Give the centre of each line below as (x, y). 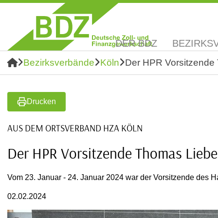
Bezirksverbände (59, 63)
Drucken (41, 101)
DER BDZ (136, 43)
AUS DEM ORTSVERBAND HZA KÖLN (75, 128)
